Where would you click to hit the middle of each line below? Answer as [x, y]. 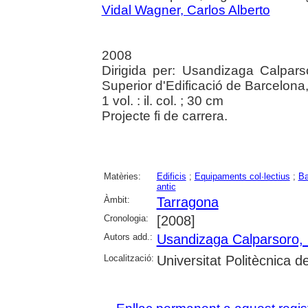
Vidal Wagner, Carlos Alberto [186, 10]
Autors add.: [128, 237]
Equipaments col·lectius [242, 177]
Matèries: [122, 177]
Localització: [129, 258]
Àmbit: [117, 200]
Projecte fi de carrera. [164, 116]
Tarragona [187, 202]
